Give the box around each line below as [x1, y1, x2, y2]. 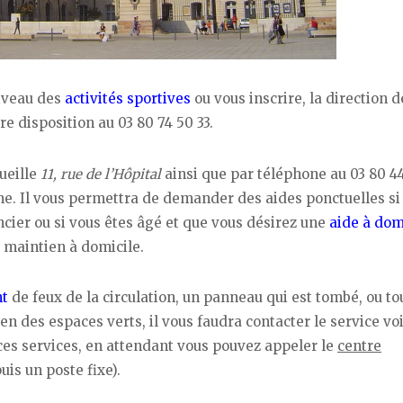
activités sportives [65, 89, 191, 107]
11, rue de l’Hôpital [40, 165, 161, 183]
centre [337, 337, 381, 355]
